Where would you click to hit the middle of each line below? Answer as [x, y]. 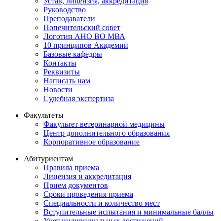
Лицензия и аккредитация [87, 177]
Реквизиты [62, 72]
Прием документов [76, 185]
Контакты [60, 63]
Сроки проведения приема [88, 194]
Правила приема [71, 168]
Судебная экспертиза [79, 99]
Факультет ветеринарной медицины [104, 124]
